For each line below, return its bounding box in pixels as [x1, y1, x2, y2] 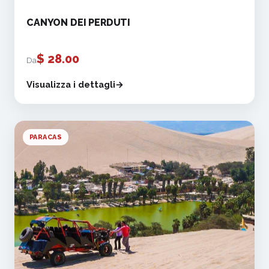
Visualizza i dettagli [26, 79, 115, 89]
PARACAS [29, 133, 62, 141]
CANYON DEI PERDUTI [26, 16, 131, 28]
